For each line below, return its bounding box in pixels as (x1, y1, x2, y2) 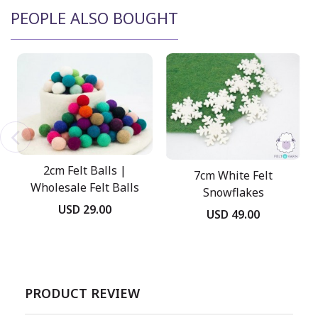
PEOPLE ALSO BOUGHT (11, 6, 178, 28)
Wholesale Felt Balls (31, 180, 139, 196)
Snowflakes (202, 185, 264, 201)
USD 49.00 (207, 207, 260, 222)
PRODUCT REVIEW (25, 285, 140, 302)
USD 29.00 (58, 202, 111, 218)
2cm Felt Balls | (43, 163, 126, 179)
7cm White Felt (194, 168, 273, 184)
